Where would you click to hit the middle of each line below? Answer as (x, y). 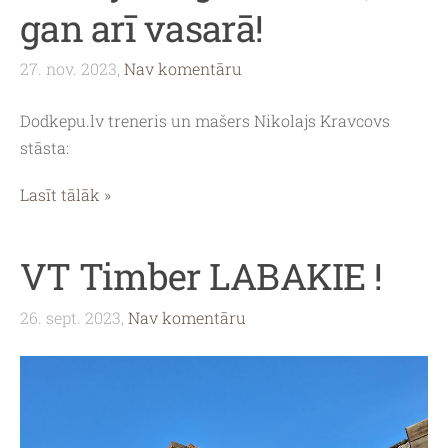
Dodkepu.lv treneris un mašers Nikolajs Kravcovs (205, 121)
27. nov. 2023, (70, 68)
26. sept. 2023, (72, 317)
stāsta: (46, 148)
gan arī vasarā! (142, 27)
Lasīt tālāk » (65, 195)
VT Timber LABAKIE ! (201, 276)
